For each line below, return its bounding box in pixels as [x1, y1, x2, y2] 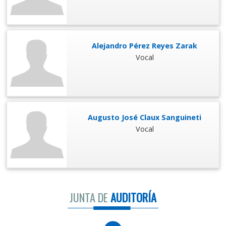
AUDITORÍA [108, 188, 156, 205]
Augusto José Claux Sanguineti [88, 112, 202, 122]
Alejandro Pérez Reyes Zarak [92, 40, 198, 50]
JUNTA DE [70, 188, 108, 205]
